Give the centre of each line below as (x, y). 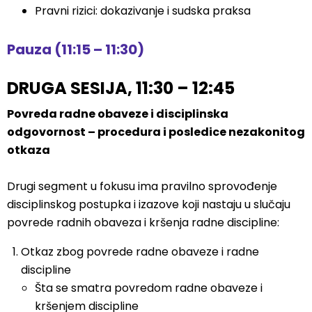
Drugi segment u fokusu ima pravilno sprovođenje (142, 186)
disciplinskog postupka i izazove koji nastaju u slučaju (149, 204)
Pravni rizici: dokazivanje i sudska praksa (143, 11)
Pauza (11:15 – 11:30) (76, 49)
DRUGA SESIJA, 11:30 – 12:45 (121, 88)
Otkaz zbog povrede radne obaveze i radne (140, 252)
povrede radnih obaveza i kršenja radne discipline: (143, 223)
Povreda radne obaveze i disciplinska (118, 114)
